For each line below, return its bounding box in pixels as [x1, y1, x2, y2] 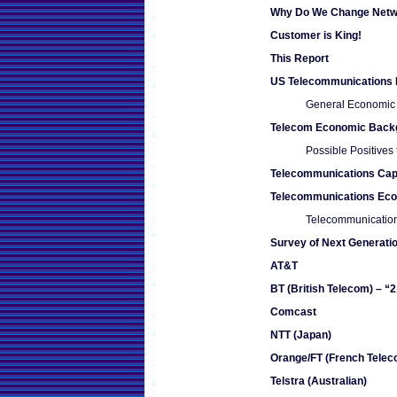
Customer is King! [270, 28, 362, 42]
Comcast [270, 305, 316, 318]
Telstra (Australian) [270, 374, 367, 387]
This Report [270, 51, 329, 65]
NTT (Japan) [270, 328, 331, 341]
